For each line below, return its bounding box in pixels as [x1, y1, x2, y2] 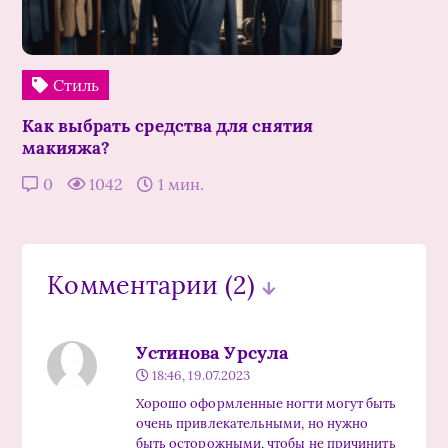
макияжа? [22, 137, 111, 160]
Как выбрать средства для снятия [22, 115, 313, 138]
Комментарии [47, 269, 226, 302]
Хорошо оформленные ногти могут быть [135, 395, 397, 413]
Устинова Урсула [135, 341, 288, 365]
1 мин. [153, 174, 204, 195]
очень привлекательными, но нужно [135, 415, 369, 433]
